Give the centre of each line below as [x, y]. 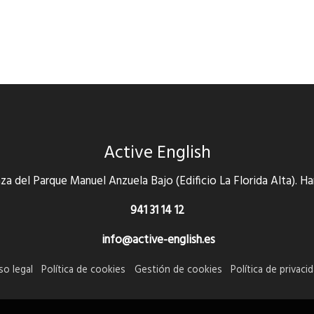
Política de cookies [84, 270]
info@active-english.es [157, 240]
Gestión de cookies [178, 270]
